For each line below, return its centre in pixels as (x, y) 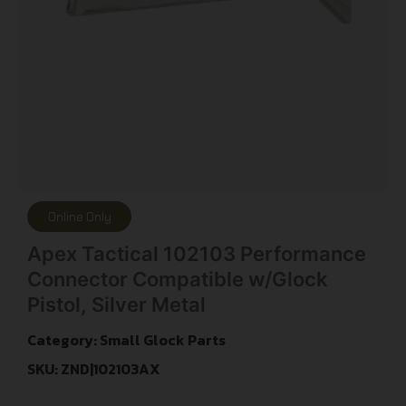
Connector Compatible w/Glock (178, 279)
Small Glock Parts (163, 339)
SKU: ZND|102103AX (94, 368)
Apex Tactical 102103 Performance (197, 253)
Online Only (79, 216)
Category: (63, 339)
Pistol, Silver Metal (116, 304)
